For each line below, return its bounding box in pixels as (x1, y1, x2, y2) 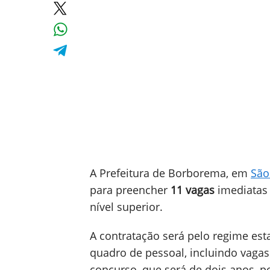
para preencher (90, 183, 171, 197)
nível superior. (90, 199, 163, 214)
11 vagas (171, 183, 218, 197)
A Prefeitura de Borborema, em (90, 166, 251, 180)
